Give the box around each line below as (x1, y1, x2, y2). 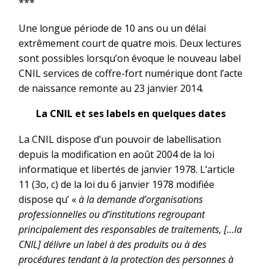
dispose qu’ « (19, 192, 79, 206)
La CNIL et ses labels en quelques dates (36, 107, 226, 121)
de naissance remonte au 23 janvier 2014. (19, 81, 204, 95)
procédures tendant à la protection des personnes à (19, 252, 234, 266)
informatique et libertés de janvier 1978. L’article (19, 162, 235, 176)
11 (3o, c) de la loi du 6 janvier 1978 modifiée (19, 177, 214, 191)
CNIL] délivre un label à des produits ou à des (19, 237, 207, 251)
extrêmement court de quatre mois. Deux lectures (19, 36, 241, 50)
